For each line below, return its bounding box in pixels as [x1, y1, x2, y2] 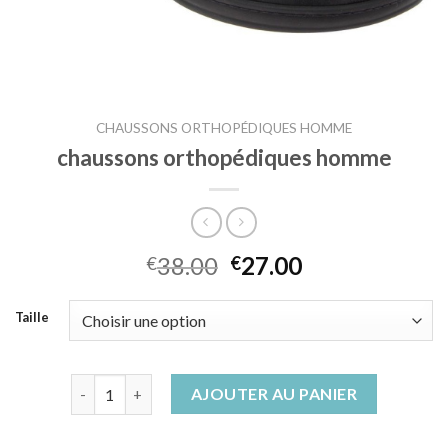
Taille [15, 309, 49, 326]
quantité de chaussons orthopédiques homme [69, 376, 384, 394]
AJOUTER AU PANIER [190, 384, 358, 404]
